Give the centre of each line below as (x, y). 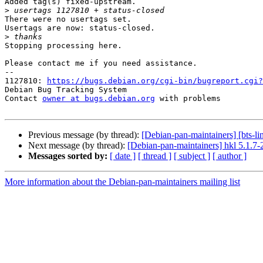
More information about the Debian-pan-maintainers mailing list (122, 182)
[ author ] (230, 156)
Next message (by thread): (78, 146)
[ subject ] (192, 156)
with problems (188, 99)
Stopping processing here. (63, 46)
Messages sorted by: (68, 156)
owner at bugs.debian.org (99, 99)
